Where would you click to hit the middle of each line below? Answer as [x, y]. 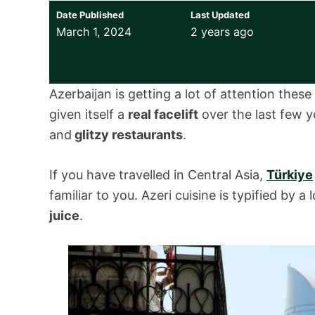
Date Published [90, 14]
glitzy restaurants [127, 134]
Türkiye [290, 174]
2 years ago [222, 31]
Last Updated [220, 14]
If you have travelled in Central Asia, [158, 174]
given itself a [89, 114]
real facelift [163, 114]
